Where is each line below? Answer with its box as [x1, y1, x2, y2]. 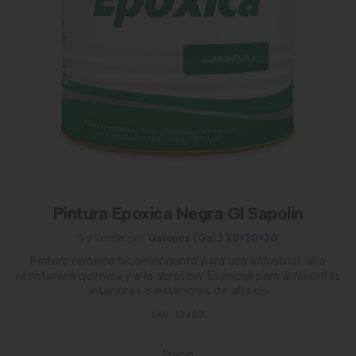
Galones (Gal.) [148, 232, 222, 244]
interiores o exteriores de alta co [88, 284, 268, 298]
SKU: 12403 [152, 310, 204, 320]
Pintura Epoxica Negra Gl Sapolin [52, 203, 304, 224]
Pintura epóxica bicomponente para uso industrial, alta [30, 253, 326, 268]
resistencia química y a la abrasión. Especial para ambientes [15, 269, 341, 283]
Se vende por [79, 232, 148, 244]
